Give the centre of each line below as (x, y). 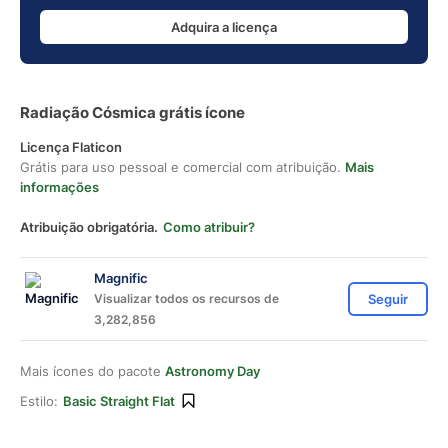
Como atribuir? (209, 227)
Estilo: (39, 401)
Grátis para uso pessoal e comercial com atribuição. (182, 167)
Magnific (121, 278)
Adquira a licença (224, 26)
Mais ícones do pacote (92, 371)
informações (59, 187)
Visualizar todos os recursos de (186, 298)
